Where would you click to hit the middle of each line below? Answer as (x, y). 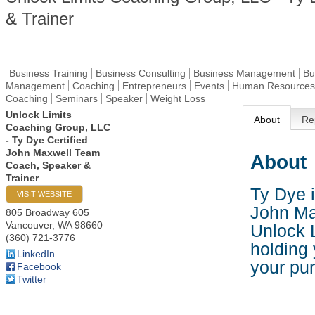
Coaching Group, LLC (58, 127)
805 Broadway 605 (47, 212)
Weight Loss (178, 98)
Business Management (244, 73)
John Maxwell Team (53, 153)
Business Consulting (141, 73)
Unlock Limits (39, 115)
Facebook (39, 266)
